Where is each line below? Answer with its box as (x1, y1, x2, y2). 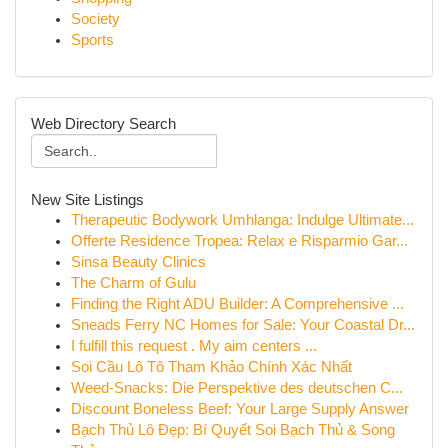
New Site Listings (31, 191, 144, 208)
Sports (71, 32, 114, 48)
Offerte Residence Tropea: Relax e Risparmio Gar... (71, 233, 408, 249)
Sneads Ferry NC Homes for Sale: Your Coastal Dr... (71, 317, 415, 333)
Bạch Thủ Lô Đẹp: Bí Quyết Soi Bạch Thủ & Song (71, 422, 395, 438)
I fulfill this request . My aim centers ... (71, 338, 317, 354)
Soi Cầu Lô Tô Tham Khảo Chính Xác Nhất (71, 359, 352, 375)
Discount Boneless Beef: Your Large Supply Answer (71, 401, 409, 417)
